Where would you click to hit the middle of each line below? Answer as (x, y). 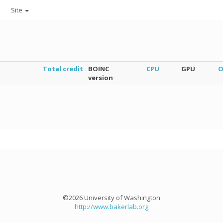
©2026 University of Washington (111, 198)
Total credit (63, 69)
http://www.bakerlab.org (111, 207)
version (101, 78)
